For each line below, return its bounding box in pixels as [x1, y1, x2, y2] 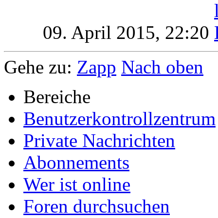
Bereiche [23, 86, 91, 108]
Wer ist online [23, 174, 130, 195]
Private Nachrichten [23, 130, 175, 151]
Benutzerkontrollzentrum [23, 108, 216, 129]
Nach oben [121, 56, 203, 78]
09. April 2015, [43, 22, 165, 43]
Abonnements [23, 152, 129, 173]
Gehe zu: [4, 56, 72, 78]
